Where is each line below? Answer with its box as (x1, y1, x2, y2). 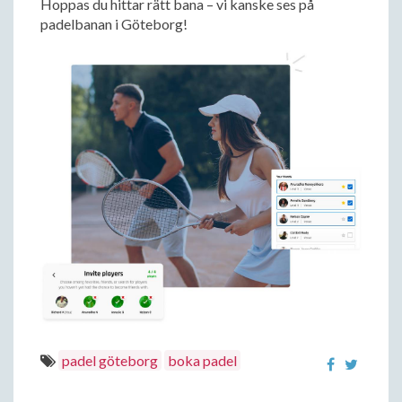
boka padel (168, 352, 237, 370)
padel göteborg (62, 352, 158, 370)
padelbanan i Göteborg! (40, 15, 188, 32)
